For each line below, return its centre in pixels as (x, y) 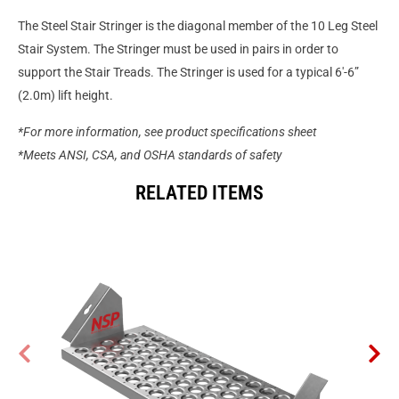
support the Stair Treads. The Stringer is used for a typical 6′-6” (188, 73)
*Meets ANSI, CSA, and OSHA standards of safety (150, 155)
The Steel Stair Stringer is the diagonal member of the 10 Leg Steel (198, 26)
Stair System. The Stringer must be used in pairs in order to (178, 49)
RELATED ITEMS (199, 193)
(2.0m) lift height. (65, 96)
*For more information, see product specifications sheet (167, 131)
